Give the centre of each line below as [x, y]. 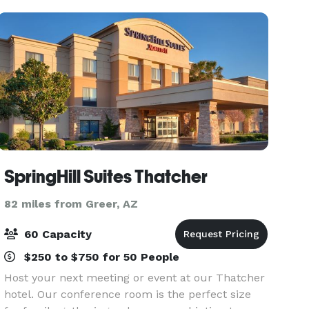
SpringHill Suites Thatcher [106, 177]
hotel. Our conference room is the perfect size [128, 294]
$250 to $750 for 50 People [100, 257]
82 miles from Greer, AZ [71, 204]
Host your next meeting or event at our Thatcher [135, 278]
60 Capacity [57, 234]
